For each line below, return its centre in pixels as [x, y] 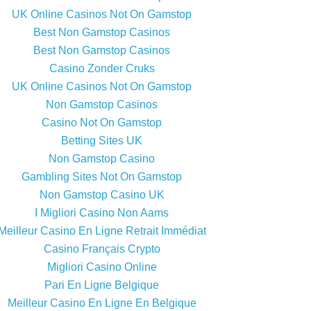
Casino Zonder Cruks [102, 69]
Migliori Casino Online [102, 267]
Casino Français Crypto [102, 249]
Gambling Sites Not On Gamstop [102, 177]
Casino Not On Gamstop [102, 123]
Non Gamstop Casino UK [102, 195]
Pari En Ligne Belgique [102, 285]
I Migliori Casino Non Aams [102, 213]
